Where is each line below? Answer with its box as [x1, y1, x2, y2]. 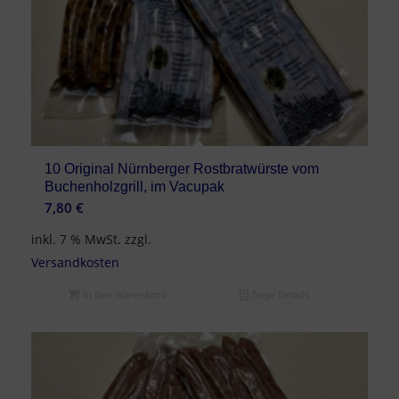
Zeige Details [248, 288, 310, 302]
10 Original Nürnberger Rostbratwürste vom [44, 161, 319, 177]
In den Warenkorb [79, 288, 167, 302]
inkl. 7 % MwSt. [30, 231, 121, 248]
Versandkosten [30, 254, 119, 272]
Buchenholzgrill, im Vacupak [44, 179, 224, 195]
